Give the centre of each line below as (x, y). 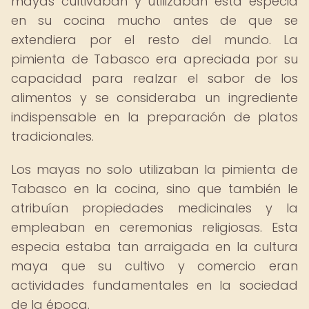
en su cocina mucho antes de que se (154, 20)
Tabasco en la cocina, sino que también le (154, 189)
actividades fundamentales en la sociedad (154, 285)
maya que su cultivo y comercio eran (154, 266)
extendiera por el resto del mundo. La (154, 40)
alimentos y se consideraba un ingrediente (154, 98)
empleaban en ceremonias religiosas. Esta (154, 227)
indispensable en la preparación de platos (154, 117)
